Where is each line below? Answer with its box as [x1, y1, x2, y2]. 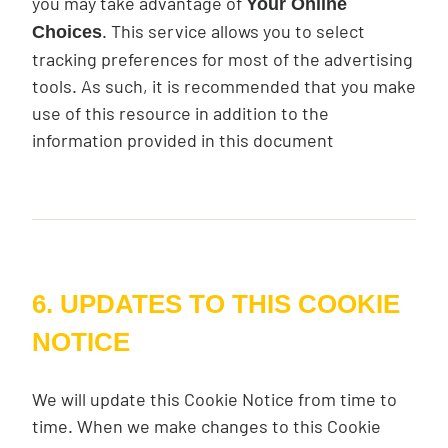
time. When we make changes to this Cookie [32, 415, 381, 437]
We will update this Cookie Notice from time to [32, 388, 397, 410]
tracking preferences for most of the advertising [32, 48, 413, 70]
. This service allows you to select [102, 20, 365, 42]
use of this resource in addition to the [32, 102, 329, 124]
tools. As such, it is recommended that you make [32, 75, 416, 97]
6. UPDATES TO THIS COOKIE [32, 289, 400, 319]
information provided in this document [32, 129, 334, 151]
